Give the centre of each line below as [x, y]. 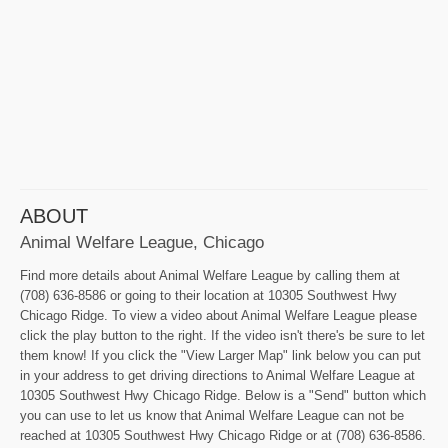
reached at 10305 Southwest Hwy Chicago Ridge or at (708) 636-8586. [223, 436]
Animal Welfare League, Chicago [142, 242]
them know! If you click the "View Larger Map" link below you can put [220, 356]
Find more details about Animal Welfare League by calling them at [210, 276]
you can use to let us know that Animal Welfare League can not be [212, 416]
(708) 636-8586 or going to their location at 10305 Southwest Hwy [208, 296]
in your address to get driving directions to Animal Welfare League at [217, 376]
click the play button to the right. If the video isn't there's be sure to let [222, 336]
